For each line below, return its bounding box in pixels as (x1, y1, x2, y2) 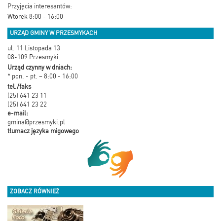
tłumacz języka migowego (7, 127, 79, 135)
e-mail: (7, 109, 28, 117)
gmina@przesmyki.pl (7, 118, 65, 126)
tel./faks (7, 82, 31, 90)
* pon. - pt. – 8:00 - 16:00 (7, 72, 78, 80)
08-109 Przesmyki (7, 53, 58, 61)
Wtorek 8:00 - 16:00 (7, 12, 63, 20)
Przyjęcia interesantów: (7, 2, 72, 10)
